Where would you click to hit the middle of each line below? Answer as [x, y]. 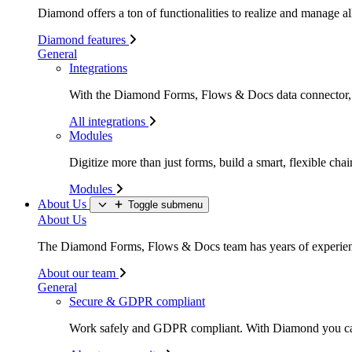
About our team [78, 273]
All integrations [109, 121]
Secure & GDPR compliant [137, 301]
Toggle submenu [166, 205]
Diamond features [83, 40]
